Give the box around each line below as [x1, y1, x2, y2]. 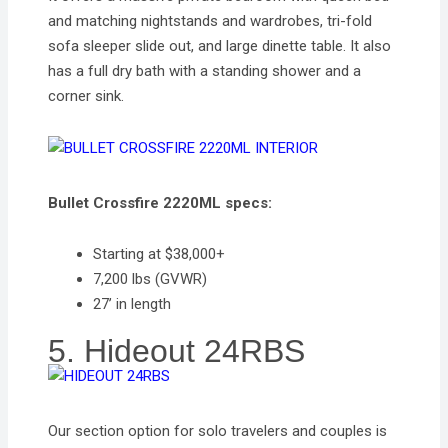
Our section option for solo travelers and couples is [48, 422, 388, 441]
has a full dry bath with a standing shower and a [48, 62, 362, 81]
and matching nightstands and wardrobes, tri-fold [48, 12, 373, 31]
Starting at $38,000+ [93, 244, 226, 263]
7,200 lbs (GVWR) [93, 269, 208, 288]
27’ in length [93, 294, 172, 313]
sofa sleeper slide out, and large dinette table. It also [48, 37, 392, 56]
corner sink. [48, 87, 125, 106]
